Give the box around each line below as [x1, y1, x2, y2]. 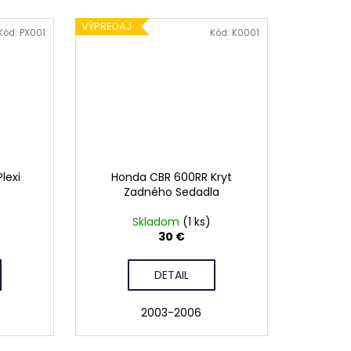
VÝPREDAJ [81, 18, 132, 34]
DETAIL [154, 267, 189, 284]
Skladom [132, 214, 183, 230]
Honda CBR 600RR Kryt [110, 169, 232, 186]
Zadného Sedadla [123, 184, 219, 201]
